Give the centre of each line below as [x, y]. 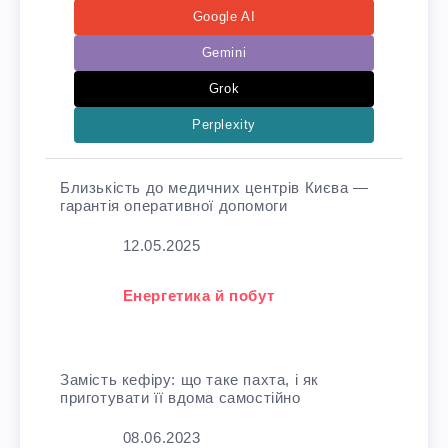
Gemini [224, 52]
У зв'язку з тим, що [156, 295]
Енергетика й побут [198, 295]
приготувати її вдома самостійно [180, 397]
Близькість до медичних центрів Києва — [214, 187]
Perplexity [224, 124]
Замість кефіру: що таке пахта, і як [190, 379]
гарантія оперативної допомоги [174, 205]
